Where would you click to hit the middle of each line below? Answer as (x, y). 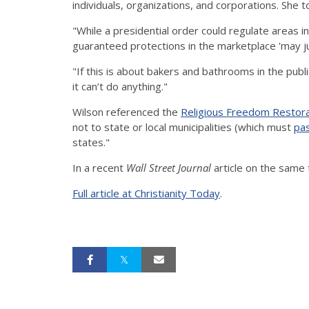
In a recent (99, 167)
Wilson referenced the (127, 111)
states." (91, 142)
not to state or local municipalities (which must (183, 127)
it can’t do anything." (120, 86)
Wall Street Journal (169, 167)
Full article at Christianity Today (146, 193)
